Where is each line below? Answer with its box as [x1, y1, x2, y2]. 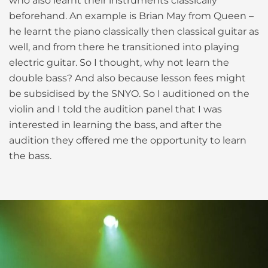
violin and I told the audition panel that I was [9, 103, 222, 115]
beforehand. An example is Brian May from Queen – [9, 10, 254, 22]
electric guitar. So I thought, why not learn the [9, 57, 229, 69]
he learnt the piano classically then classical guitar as [9, 26, 259, 38]
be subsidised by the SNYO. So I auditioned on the [9, 88, 249, 100]
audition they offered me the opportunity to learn [9, 135, 246, 147]
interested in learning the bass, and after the [9, 119, 222, 131]
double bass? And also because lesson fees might [9, 72, 246, 84]
